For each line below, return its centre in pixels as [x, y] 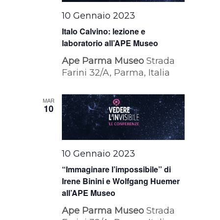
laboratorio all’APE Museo [110, 43]
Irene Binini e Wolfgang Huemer [121, 181]
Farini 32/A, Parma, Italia [116, 73]
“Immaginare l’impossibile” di [117, 169]
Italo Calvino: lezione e [104, 31]
